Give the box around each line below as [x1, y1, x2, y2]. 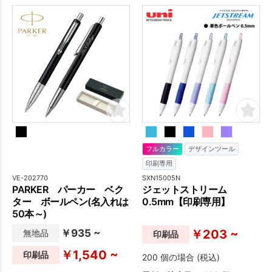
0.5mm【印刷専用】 [142, 195, 230, 208]
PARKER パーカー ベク [12, 183, 123, 195]
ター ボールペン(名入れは [12, 195, 129, 208]
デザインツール [188, 144, 235, 153]
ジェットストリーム [142, 183, 236, 195]
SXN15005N [142, 173, 180, 182]
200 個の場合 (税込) [142, 251, 220, 262]
